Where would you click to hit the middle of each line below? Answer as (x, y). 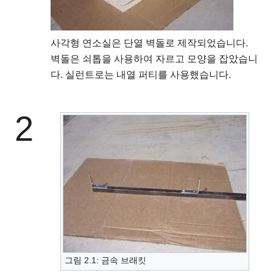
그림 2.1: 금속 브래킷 (105, 261)
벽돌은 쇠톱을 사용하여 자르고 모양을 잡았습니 (154, 59)
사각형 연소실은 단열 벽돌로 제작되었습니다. (149, 43)
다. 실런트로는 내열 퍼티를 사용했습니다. (141, 75)
